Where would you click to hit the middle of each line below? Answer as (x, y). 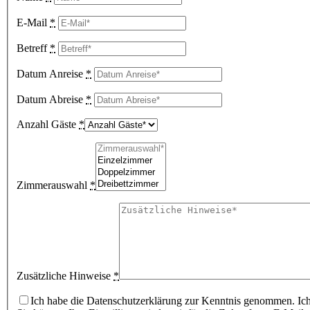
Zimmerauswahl (53, 185)
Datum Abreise (51, 99)
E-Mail (33, 22)
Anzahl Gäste (48, 124)
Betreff (33, 48)
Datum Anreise (51, 73)
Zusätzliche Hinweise (65, 275)
